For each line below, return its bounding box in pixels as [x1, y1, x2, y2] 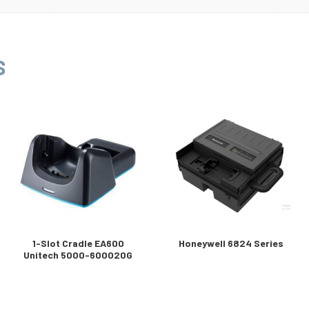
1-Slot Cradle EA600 [32, 237, 124, 249]
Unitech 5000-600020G [23, 248, 133, 261]
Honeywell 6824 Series [178, 237, 283, 249]
